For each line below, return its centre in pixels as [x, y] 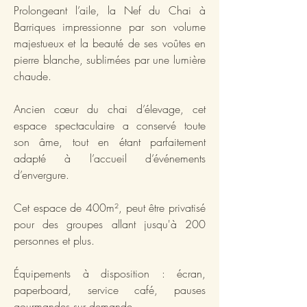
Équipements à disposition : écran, [110, 273]
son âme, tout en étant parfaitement [110, 142]
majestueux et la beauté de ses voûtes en [110, 43]
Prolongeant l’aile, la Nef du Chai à [110, 10]
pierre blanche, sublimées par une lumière [110, 59]
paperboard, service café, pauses [110, 290]
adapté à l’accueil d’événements [110, 158]
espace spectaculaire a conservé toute [110, 125]
